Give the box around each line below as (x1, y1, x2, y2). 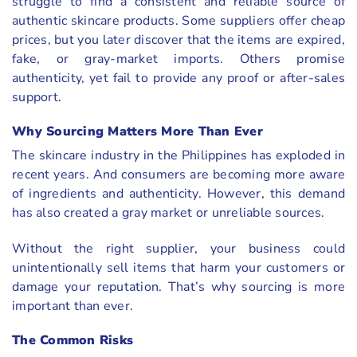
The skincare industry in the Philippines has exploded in (12, 147, 345, 165)
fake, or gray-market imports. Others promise (12, 50, 345, 69)
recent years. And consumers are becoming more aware (12, 166, 345, 184)
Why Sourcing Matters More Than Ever (12, 123, 263, 141)
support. (12, 88, 61, 107)
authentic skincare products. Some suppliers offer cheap (12, 12, 345, 30)
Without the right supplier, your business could (12, 239, 345, 257)
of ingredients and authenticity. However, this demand (12, 185, 345, 203)
